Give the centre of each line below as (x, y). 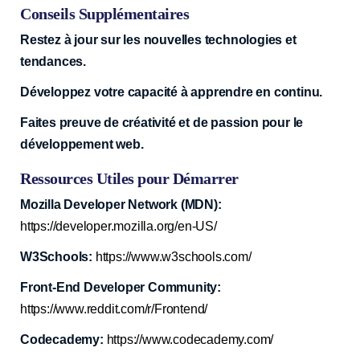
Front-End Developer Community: (121, 287)
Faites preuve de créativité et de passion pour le (162, 122)
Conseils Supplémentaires (104, 13)
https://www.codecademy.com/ (190, 339)
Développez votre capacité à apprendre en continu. (172, 92)
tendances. (53, 61)
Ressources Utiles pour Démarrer (129, 178)
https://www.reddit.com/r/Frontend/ (114, 309)
